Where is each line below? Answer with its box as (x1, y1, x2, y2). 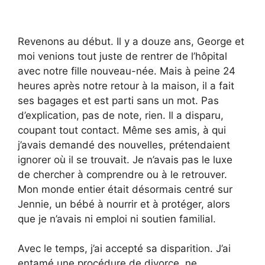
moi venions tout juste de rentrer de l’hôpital (18, 50, 227, 62)
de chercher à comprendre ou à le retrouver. (18, 168, 227, 180)
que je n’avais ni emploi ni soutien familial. (18, 212, 216, 225)
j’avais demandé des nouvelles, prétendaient (18, 138, 230, 151)
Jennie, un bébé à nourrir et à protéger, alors (18, 198, 230, 210)
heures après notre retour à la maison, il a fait (18, 79, 234, 92)
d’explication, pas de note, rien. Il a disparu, (18, 109, 224, 121)
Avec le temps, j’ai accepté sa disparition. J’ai (18, 243, 231, 255)
